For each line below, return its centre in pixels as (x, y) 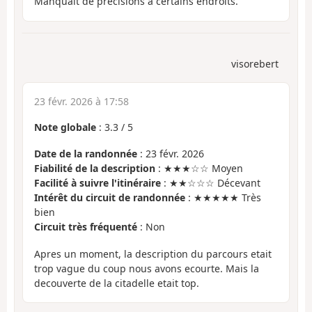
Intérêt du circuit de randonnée (110, 198)
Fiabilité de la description (95, 169)
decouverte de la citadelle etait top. (117, 283)
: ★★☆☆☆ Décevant (211, 183)
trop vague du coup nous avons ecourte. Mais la (147, 268)
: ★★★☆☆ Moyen (199, 169)
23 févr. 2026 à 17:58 (81, 101)
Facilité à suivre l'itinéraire (97, 183)
